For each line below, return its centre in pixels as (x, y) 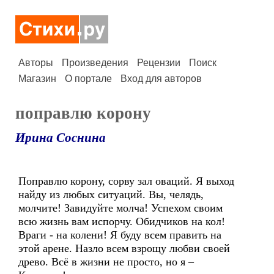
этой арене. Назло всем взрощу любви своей (124, 248)
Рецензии (159, 63)
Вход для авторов (161, 79)
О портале (88, 79)
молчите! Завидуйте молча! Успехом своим (120, 208)
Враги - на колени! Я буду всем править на (120, 235)
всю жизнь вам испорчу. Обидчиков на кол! (122, 221)
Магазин (37, 79)
